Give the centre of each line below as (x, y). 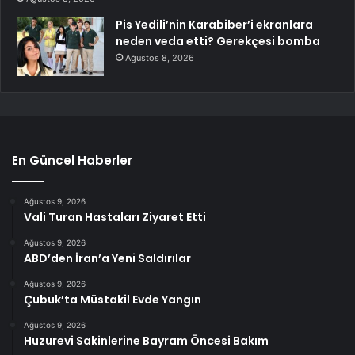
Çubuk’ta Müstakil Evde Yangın (113, 299)
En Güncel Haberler (72, 160)
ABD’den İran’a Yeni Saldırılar (107, 258)
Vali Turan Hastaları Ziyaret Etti (115, 217)
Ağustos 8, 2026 (160, 57)
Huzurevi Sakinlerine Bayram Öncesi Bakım (146, 340)
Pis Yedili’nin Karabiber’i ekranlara (214, 24)
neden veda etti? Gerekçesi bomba (218, 41)
